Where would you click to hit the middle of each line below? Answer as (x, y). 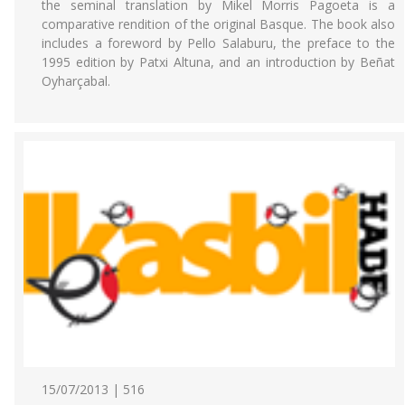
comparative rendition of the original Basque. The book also (218, 24)
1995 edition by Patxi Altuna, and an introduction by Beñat (218, 62)
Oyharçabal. (76, 81)
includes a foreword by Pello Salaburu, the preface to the (218, 43)
